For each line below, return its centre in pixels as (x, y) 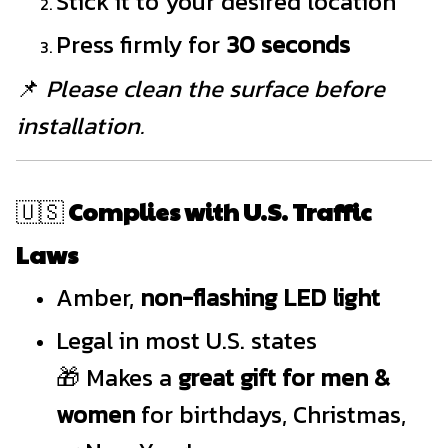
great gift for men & (284, 378)
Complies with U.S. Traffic (219, 211)
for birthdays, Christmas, (270, 415)
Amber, (98, 297)
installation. (80, 125)
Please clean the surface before (215, 88)
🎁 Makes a (117, 378)
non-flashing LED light (260, 297)
